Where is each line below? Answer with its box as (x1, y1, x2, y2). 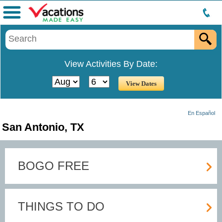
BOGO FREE (18, 159, 89, 172)
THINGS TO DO (18, 199, 105, 213)
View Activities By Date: (64, 59, 158, 69)
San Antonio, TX (2, 120, 84, 133)
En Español (188, 110, 215, 116)
